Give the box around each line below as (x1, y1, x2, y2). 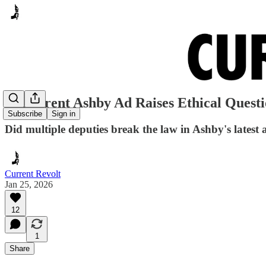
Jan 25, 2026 (5, 179, 53, 189)
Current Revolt (5, 168, 61, 179)
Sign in (52, 109, 75, 119)
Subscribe (8, 109, 42, 119)
